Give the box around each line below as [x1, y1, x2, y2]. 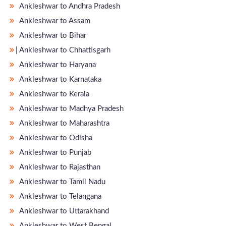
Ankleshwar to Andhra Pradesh [18, 2, 120, 10]
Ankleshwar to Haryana [18, 61, 96, 69]
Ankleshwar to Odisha [18, 134, 92, 142]
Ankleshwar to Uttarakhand [18, 207, 109, 215]
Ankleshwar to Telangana [18, 192, 101, 200]
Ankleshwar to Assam [18, 17, 90, 25]
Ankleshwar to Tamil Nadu [18, 178, 105, 186]
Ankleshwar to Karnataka [18, 75, 101, 83]
